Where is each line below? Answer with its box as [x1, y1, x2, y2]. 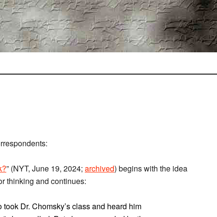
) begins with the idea [114, 163, 187, 174]
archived [85, 163, 114, 174]
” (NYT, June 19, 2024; [6, 163, 85, 174]
